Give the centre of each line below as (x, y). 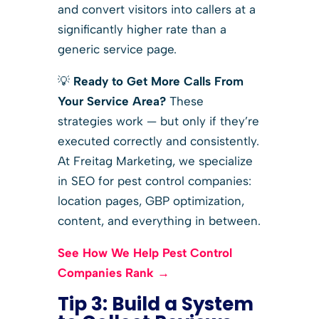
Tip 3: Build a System (155, 304)
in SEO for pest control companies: (154, 181)
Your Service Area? (111, 101)
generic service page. (117, 49)
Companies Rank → (113, 272)
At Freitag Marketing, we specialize (155, 161)
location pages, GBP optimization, (151, 200)
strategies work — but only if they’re (158, 121)
